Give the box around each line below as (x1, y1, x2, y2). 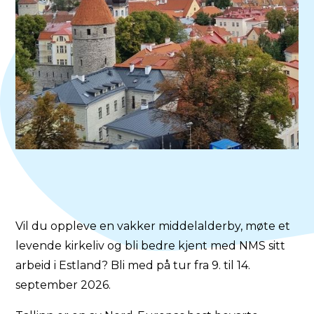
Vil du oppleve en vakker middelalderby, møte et (15, 219, 291, 233)
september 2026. (15, 278, 111, 292)
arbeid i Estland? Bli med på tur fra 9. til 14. (15, 259, 251, 273)
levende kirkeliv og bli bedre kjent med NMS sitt (15, 239, 286, 253)
